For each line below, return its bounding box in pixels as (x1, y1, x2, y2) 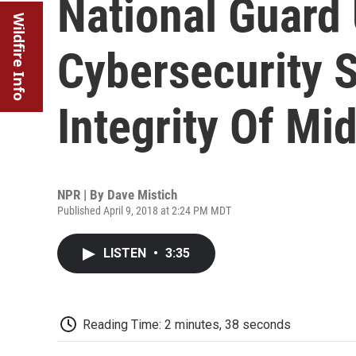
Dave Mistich (107, 187, 177, 203)
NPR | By (57, 187, 107, 203)
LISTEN (103, 246, 149, 261)
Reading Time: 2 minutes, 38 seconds (83, 317, 291, 332)
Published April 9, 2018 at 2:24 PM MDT (57, 204, 231, 217)
